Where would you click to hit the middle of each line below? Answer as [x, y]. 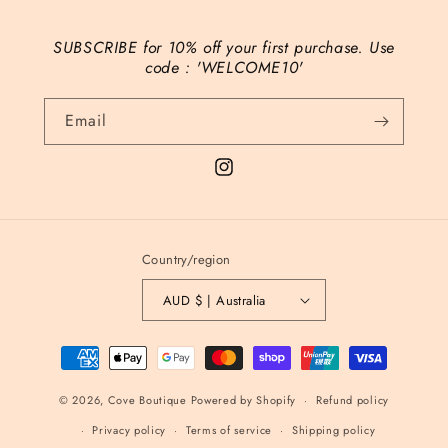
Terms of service [229, 430]
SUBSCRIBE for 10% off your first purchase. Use [224, 47]
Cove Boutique [149, 399]
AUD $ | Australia [230, 300]
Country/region [186, 259]
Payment [84, 348]
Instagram [243, 177]
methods [85, 375]
